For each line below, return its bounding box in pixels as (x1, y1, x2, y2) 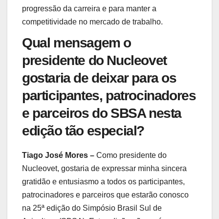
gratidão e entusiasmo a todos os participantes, (22, 177, 185, 186)
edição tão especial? (22, 123, 145, 139)
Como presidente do (94, 151, 167, 160)
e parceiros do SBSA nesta (22, 106, 182, 121)
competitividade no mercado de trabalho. (22, 17, 163, 26)
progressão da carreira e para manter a (22, 4, 156, 13)
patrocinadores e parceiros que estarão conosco (22, 191, 189, 199)
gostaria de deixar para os (22, 70, 176, 86)
